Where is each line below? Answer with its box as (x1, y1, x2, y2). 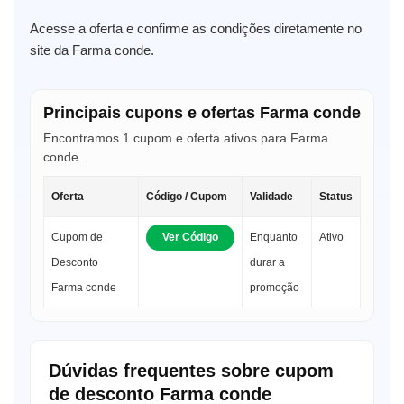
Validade (250, 189, 293, 203)
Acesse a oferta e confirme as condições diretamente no (30, 20, 362, 36)
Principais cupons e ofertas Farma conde (43, 103, 361, 122)
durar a (250, 255, 285, 269)
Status (319, 189, 353, 203)
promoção (250, 280, 299, 294)
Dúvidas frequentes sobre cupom (49, 360, 334, 381)
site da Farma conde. (30, 41, 154, 58)
